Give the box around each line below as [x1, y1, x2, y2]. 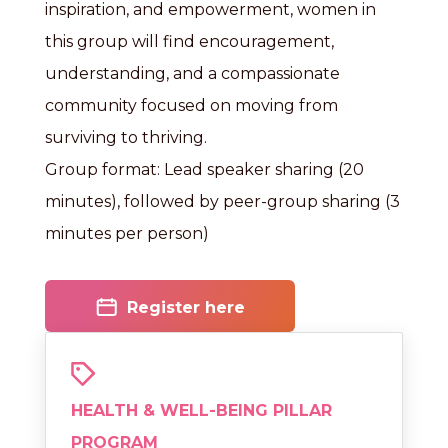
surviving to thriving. [45, 128, 207, 147]
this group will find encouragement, [45, 32, 334, 51]
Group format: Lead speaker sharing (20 [45, 160, 364, 179]
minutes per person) [45, 224, 209, 243]
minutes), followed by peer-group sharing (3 [45, 192, 400, 211]
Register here [126, 297, 245, 317]
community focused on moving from [45, 96, 338, 115]
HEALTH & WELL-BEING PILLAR [71, 401, 332, 420]
